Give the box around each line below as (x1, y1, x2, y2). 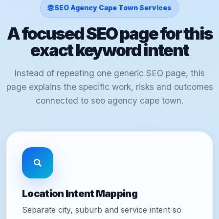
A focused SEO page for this (6, 23, 213, 44)
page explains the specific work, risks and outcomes (6, 82, 213, 92)
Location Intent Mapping (22, 188, 137, 200)
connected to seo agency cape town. (35, 95, 184, 106)
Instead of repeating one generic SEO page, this (14, 68, 205, 78)
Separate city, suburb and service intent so (22, 205, 181, 215)
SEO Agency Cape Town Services (54, 4, 172, 12)
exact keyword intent (30, 40, 189, 60)
